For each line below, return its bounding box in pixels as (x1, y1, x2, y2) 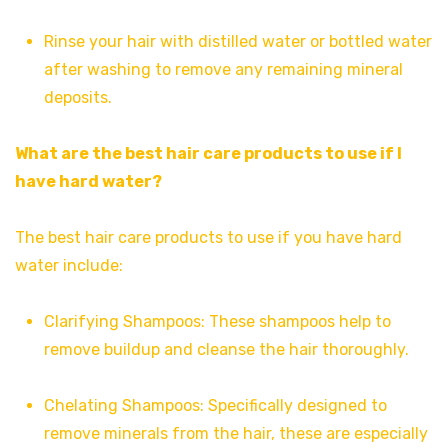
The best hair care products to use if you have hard (15, 227, 402, 247)
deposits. (43, 87, 112, 107)
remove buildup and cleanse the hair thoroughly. (43, 339, 409, 359)
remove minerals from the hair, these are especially (43, 423, 428, 443)
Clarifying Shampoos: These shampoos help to (43, 311, 391, 331)
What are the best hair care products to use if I (15, 143, 402, 163)
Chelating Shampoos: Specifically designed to (43, 395, 387, 415)
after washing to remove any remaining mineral (43, 59, 403, 79)
